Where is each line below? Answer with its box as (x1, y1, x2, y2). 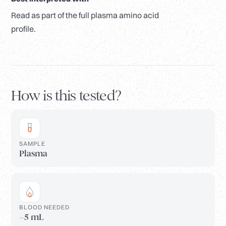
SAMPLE (19, 140, 45, 148)
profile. (11, 24, 36, 34)
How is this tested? (11, 87, 122, 105)
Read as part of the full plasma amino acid (11, 10, 159, 21)
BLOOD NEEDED (19, 203, 70, 211)
